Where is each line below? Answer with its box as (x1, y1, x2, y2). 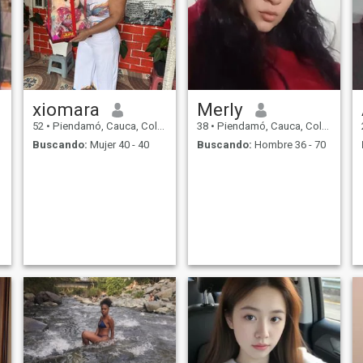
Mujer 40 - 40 (87, 138, 149, 151)
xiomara (32, 99, 100, 121)
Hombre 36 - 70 (251, 138, 326, 151)
